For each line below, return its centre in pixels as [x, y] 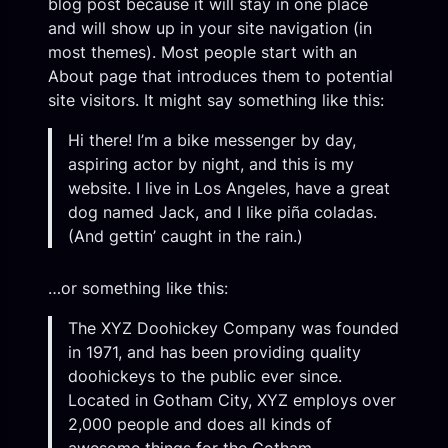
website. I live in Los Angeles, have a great [229, 187]
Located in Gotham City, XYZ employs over [232, 399]
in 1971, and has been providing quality [214, 351]
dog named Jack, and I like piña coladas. [222, 211]
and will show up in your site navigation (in [210, 27]
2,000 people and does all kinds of [200, 423]
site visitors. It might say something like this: [216, 99]
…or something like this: [138, 287]
